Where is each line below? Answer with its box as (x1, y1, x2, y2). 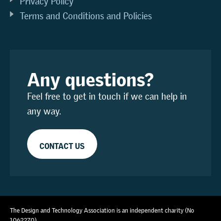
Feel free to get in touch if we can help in (27, 91, 187, 103)
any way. (27, 106, 61, 117)
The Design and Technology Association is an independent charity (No (10, 206, 194, 215)
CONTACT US (39, 137, 85, 152)
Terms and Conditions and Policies (20, 10, 152, 22)
